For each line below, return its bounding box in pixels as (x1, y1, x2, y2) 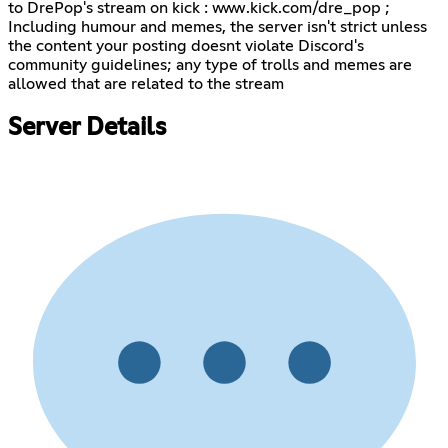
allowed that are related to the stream (8, 76, 284, 93)
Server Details (8, 116, 166, 141)
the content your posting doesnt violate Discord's (8, 38, 364, 55)
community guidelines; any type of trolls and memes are (8, 57, 412, 74)
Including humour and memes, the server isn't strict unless (8, 19, 427, 36)
